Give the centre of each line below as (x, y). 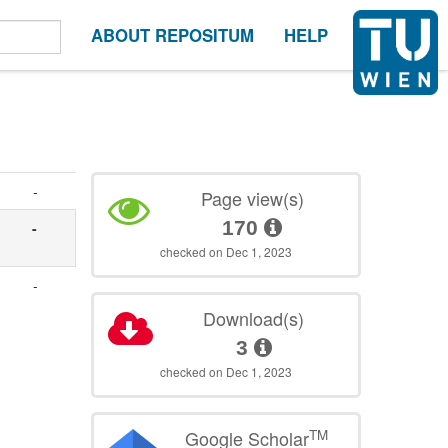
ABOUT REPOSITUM (172, 35)
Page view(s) (252, 198)
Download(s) (254, 318)
